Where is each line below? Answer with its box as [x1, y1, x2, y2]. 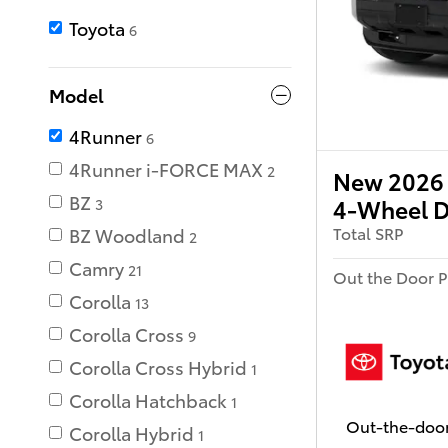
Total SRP [333, 221, 404, 245]
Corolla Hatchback [69, 387, 227, 413]
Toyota [69, 15, 125, 41]
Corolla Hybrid [69, 420, 194, 446]
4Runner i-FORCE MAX [69, 156, 263, 182]
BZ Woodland [69, 222, 185, 248]
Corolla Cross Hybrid [69, 354, 247, 380]
